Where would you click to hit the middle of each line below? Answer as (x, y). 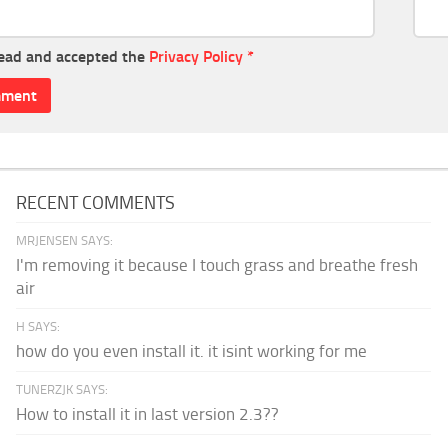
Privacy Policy (196, 57)
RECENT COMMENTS (96, 203)
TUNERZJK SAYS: (62, 390)
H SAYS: (38, 327)
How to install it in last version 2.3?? (148, 414)
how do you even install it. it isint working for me (192, 351)
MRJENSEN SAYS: (65, 241)
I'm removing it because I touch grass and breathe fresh (217, 265)
